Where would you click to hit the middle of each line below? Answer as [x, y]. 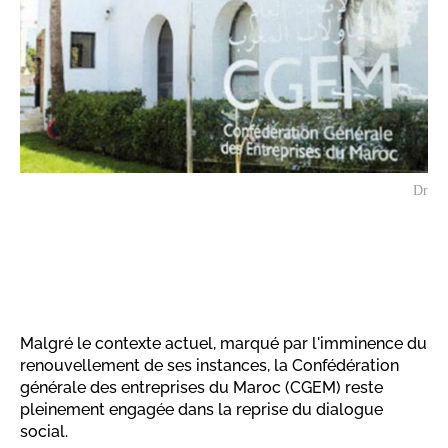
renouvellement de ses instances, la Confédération [209, 366]
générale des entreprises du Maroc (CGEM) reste [201, 388]
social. [44, 432]
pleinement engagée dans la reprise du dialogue [201, 410]
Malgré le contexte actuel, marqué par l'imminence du [223, 344]
